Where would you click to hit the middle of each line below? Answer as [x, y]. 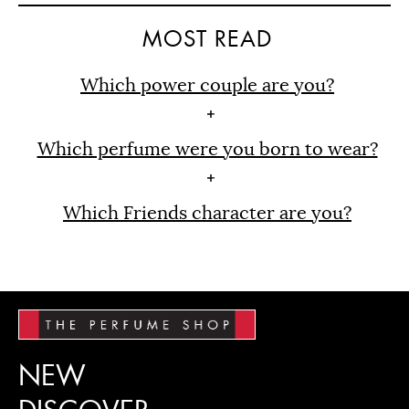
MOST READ [208, 39]
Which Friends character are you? [208, 213]
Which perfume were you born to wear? [207, 149]
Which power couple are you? [208, 85]
